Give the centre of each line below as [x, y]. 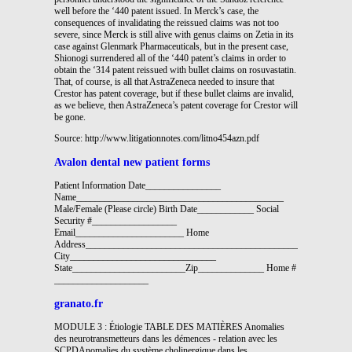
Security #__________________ [115, 220]
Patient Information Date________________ [137, 185]
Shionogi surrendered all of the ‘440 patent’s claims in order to [170, 58]
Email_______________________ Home [132, 232]
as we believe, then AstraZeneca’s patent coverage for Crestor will [176, 105]
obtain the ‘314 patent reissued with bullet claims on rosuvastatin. [175, 70]
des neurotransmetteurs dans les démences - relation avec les [166, 339]
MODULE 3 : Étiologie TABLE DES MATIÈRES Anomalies [169, 327]
